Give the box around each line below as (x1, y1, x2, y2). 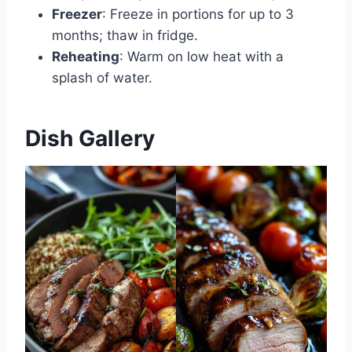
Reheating (52, 48, 119, 64)
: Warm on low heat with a (119, 48, 284, 64)
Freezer (52, 5, 102, 22)
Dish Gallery (25, 124, 155, 152)
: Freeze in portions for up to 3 (102, 5, 294, 22)
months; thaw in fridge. (52, 27, 198, 43)
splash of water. (52, 69, 152, 86)
